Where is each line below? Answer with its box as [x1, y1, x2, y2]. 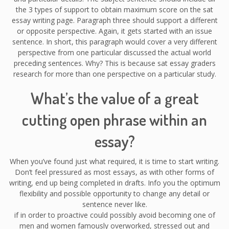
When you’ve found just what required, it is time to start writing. [10, 156, 219, 166]
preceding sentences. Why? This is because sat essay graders [13, 58, 216, 68]
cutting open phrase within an [22, 109, 207, 129]
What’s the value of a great [30, 88, 199, 108]
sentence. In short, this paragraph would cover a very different [12, 36, 217, 47]
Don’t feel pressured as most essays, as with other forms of [15, 167, 214, 177]
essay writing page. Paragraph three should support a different [11, 15, 218, 25]
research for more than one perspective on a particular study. [13, 68, 216, 79]
